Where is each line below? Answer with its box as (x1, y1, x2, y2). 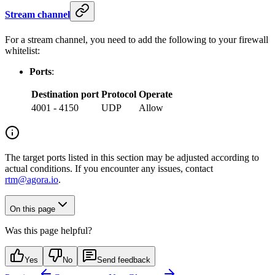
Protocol (101, 88, 136, 99)
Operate (139, 88, 172, 99)
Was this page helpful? (5, 225, 92, 236)
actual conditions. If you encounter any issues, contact (5, 163, 213, 174)
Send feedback (97, 255, 150, 265)
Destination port (31, 88, 99, 99)
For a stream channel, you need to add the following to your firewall (5, 34, 268, 45)
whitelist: (5, 45, 40, 56)
